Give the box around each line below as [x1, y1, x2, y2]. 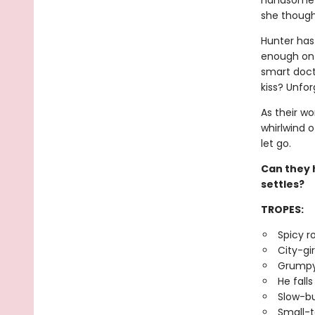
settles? [260, 177, 304, 191]
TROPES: [260, 202, 304, 217]
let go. [260, 136, 291, 150]
